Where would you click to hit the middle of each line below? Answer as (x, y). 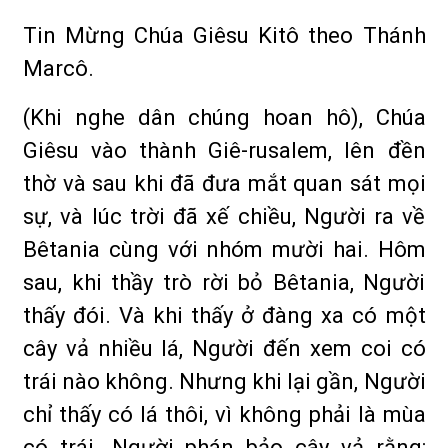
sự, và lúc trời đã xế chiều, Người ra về (224, 216)
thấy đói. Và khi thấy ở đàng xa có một (224, 315)
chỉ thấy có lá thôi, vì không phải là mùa (224, 414)
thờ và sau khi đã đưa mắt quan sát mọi (224, 183)
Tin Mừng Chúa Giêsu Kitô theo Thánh (224, 35)
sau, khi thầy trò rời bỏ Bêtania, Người (224, 282)
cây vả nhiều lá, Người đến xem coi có (224, 348)
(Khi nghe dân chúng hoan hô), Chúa (224, 117)
